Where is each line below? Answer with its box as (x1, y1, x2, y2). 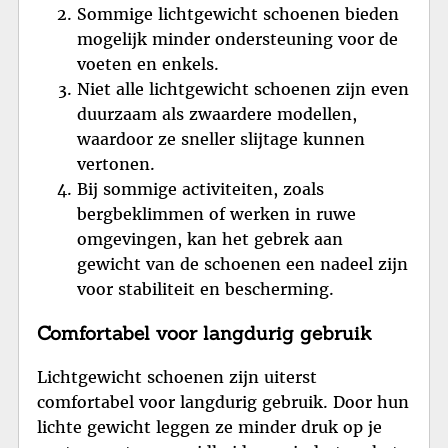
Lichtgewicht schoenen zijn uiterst (37, 366, 317, 387)
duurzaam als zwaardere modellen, (77, 104, 357, 125)
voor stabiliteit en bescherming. (77, 279, 334, 300)
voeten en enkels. (77, 54, 219, 75)
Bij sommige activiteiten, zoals (77, 179, 324, 200)
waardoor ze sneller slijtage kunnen (77, 129, 365, 150)
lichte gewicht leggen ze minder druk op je (37, 416, 382, 437)
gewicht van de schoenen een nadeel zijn (77, 254, 408, 275)
